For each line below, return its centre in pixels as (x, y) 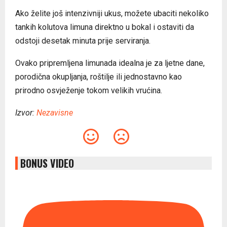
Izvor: (26, 113)
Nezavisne (55, 113)
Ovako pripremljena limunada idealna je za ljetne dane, (110, 63)
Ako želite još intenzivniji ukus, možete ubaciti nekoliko (112, 13)
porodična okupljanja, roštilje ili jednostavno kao (99, 77)
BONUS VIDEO (47, 163)
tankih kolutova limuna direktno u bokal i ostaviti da (105, 27)
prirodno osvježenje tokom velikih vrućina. (89, 90)
